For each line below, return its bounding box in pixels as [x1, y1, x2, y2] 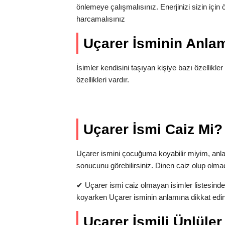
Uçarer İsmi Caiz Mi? [83, 122, 222, 137]
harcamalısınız [76, 15, 125, 23]
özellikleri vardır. [76, 75, 129, 84]
